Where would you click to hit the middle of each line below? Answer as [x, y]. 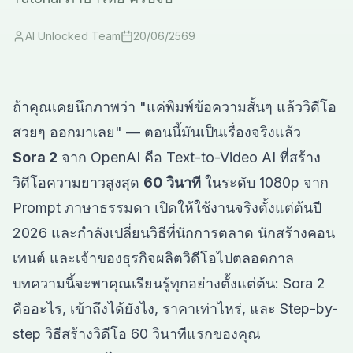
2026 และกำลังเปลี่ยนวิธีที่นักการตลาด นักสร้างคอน [174, 233]
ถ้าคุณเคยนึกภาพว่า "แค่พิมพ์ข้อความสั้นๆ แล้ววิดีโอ [175, 107]
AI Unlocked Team [73, 36]
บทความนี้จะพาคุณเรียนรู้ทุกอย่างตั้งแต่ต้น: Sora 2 [169, 283]
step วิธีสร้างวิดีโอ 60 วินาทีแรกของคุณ [137, 334]
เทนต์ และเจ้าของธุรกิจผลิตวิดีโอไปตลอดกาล [153, 258]
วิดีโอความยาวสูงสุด [78, 182]
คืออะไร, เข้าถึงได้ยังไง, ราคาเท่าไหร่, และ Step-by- [175, 308]
